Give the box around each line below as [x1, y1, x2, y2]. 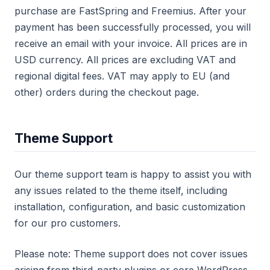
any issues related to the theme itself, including [14, 184, 227, 196]
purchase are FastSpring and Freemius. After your [14, 5, 246, 17]
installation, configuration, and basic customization [14, 201, 245, 213]
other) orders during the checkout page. [14, 86, 199, 98]
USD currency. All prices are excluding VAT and [14, 54, 236, 66]
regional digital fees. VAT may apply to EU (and [14, 70, 230, 82]
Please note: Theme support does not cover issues [14, 248, 248, 260]
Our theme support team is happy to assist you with [14, 168, 251, 180]
